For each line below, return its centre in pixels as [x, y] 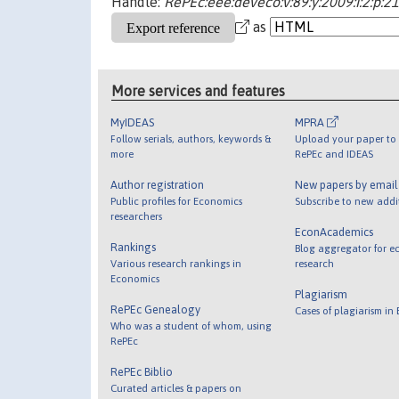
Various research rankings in [176, 263]
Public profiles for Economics [177, 200]
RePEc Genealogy [156, 309]
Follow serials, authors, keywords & [191, 138]
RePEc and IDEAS [334, 153]
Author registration [158, 184]
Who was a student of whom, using [191, 325]
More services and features [199, 90]
